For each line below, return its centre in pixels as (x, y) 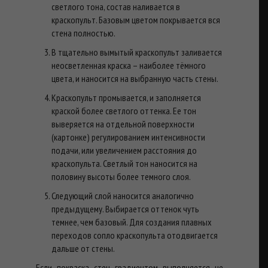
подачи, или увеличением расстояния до (124, 150)
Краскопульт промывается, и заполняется (127, 97)
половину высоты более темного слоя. (121, 176)
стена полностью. (84, 33)
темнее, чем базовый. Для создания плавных (132, 222)
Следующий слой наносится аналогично (123, 195)
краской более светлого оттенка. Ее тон (124, 110)
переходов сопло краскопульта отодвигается (135, 235)
